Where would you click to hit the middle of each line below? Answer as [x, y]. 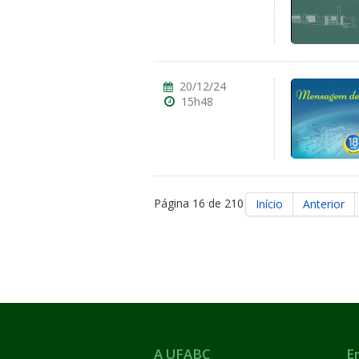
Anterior [324, 204]
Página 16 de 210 [199, 203]
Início [269, 204]
